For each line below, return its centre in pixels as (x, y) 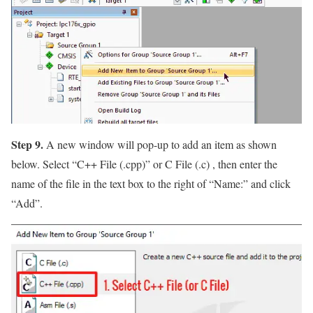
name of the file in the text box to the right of (110, 183)
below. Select (42, 163)
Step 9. (27, 144)
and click (269, 183)
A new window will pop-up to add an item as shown (160, 144)
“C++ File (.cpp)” (111, 163)
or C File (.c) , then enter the (214, 163)
